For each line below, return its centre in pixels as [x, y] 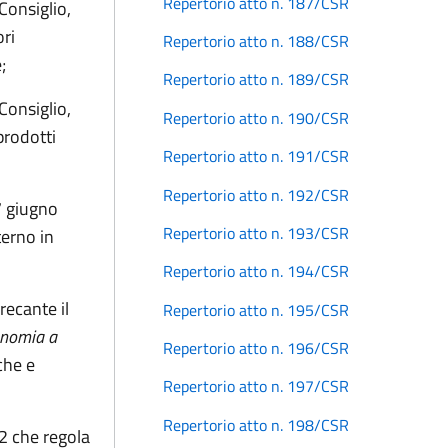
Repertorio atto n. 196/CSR [256, 348]
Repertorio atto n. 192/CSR [256, 194]
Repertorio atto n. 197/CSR [256, 386]
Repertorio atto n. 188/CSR [256, 41]
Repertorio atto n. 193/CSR [256, 232]
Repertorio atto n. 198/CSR [256, 424]
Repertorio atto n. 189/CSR [256, 79]
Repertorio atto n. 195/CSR [256, 309]
